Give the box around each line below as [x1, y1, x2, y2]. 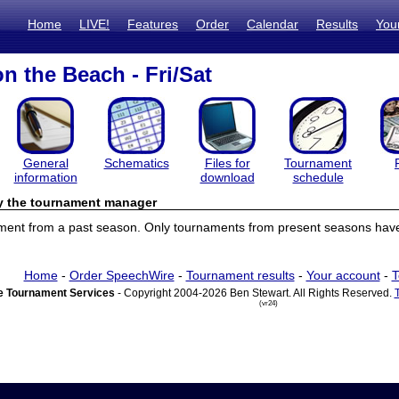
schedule [292, 170, 344, 184]
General [22, 156, 69, 170]
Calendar [247, 17, 298, 31]
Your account [305, 268, 380, 282]
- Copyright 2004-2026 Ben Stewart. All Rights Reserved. [114, 287, 395, 299]
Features [127, 17, 178, 31]
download [199, 170, 255, 184]
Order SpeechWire [69, 268, 175, 282]
